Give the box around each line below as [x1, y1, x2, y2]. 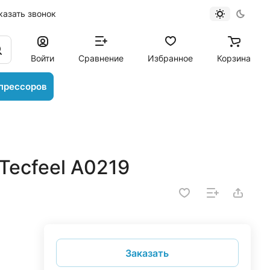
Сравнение [78, 52, 124, 63]
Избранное [148, 52, 193, 63]
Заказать [125, 246, 169, 259]
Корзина [217, 52, 251, 63]
